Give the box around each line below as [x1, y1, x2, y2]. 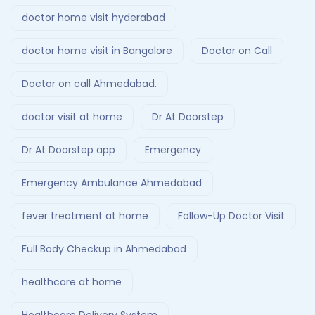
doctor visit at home [22, 110, 122, 124]
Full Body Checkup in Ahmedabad [22, 242, 186, 257]
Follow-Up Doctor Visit [178, 209, 285, 224]
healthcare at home [22, 275, 122, 290]
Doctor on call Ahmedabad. [22, 77, 157, 91]
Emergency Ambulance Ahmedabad [22, 176, 202, 191]
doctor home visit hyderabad [22, 11, 165, 25]
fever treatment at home [22, 209, 148, 224]
